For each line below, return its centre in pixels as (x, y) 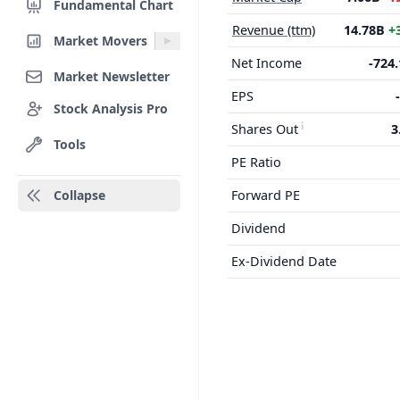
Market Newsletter (112, 76)
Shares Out (265, 129)
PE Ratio (256, 162)
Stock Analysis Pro (111, 108)
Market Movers (100, 40)
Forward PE (266, 195)
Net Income (267, 63)
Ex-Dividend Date (284, 261)
